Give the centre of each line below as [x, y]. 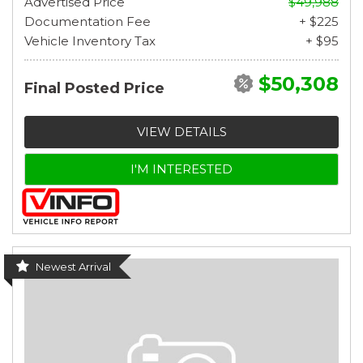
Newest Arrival [73, 266]
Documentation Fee [88, 21]
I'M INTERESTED [181, 169]
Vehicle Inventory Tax [90, 41]
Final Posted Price [94, 88]
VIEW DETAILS [181, 131]
